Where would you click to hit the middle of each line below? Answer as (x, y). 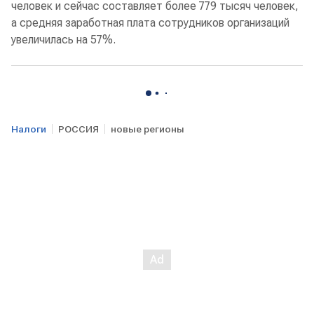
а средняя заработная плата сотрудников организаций (150, 23)
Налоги (29, 129)
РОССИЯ (78, 129)
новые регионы (148, 129)
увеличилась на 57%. (63, 40)
